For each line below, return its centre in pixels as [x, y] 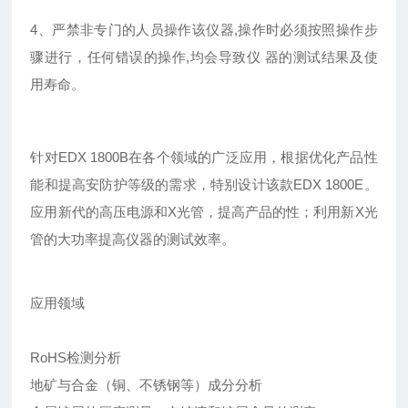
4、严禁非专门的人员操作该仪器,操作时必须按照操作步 [204, 30]
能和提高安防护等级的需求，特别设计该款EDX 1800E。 [204, 185]
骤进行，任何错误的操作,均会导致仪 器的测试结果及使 [204, 57]
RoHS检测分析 [76, 358]
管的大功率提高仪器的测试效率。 [133, 240]
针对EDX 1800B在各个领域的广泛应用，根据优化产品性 [204, 158]
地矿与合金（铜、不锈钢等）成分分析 [147, 385]
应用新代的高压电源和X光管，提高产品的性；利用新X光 [204, 212]
